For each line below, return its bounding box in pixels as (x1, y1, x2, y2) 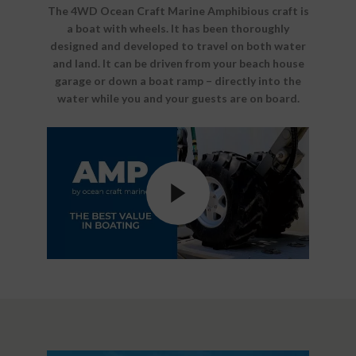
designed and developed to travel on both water (50, 39, 306, 52)
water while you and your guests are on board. (56, 91, 300, 105)
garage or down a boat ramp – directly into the (55, 74, 301, 87)
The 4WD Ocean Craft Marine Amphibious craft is (47, 4, 309, 17)
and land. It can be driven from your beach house (52, 56, 304, 70)
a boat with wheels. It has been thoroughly (67, 21, 289, 35)
